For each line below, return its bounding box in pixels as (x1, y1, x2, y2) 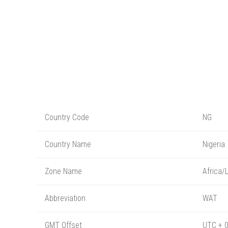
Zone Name (45, 166, 82, 176)
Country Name (45, 139, 91, 149)
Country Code (45, 112, 89, 122)
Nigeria (203, 139, 225, 149)
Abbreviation (45, 193, 85, 203)
